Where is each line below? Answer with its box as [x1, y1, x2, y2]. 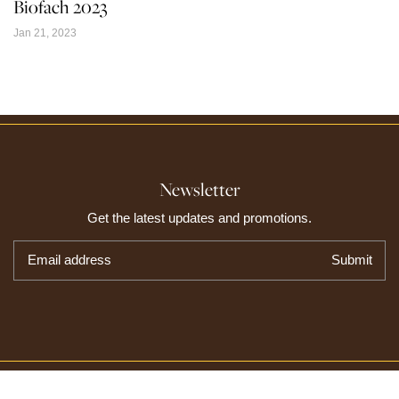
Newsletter [159, 176, 240, 201]
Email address [28, 251, 111, 267]
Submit [331, 251, 372, 267]
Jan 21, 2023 [13, 26, 77, 39]
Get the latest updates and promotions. [87, 209, 312, 225]
